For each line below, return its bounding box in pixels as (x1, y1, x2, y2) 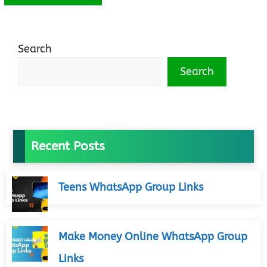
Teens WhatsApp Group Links (58, 181, 203, 194)
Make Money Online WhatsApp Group (58, 230, 247, 244)
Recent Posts (31, 139, 105, 154)
